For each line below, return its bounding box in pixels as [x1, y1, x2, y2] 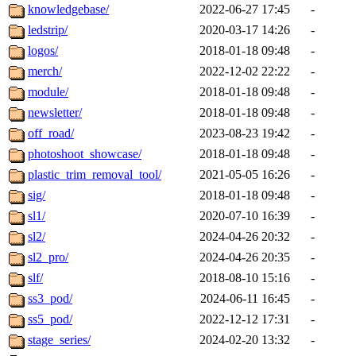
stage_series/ [28, 333, 91, 347]
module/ [28, 85, 68, 99]
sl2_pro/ [28, 250, 68, 265]
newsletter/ [28, 106, 82, 120]
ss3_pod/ [28, 292, 72, 306]
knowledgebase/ [28, 2, 109, 17]
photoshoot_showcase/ [28, 147, 141, 161]
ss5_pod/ [28, 312, 72, 327]
